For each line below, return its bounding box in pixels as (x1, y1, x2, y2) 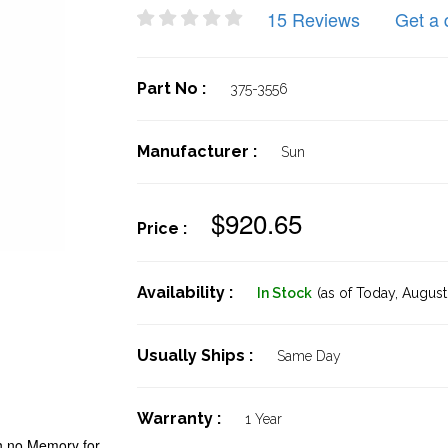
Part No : (136, 79, 210, 98)
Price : (136, 219, 191, 238)
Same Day (276, 348, 341, 364)
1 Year (244, 411, 282, 427)
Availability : (136, 283, 237, 302)
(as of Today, (316, 285, 398, 301)
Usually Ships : (136, 346, 257, 365)
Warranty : (136, 409, 225, 428)
